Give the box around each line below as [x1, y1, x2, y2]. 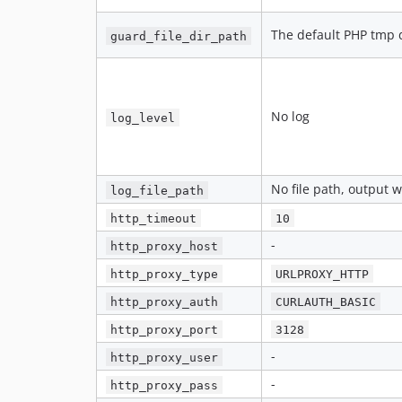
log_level [110, 110, 176, 125]
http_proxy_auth [110, 294, 219, 309]
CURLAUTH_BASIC [275, 294, 377, 309]
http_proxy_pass [110, 378, 219, 392]
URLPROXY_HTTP [275, 267, 370, 281]
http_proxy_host [110, 239, 219, 253]
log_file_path [110, 183, 205, 197]
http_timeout [110, 211, 197, 225]
